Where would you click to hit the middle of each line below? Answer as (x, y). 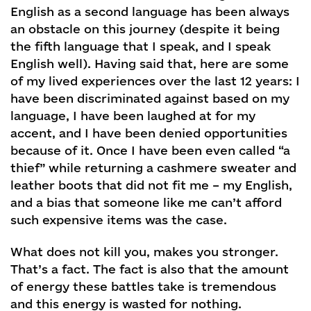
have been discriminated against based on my (150, 99)
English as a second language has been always (150, 12)
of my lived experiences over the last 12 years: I (155, 81)
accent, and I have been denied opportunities (149, 133)
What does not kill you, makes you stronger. (144, 252)
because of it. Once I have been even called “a (150, 151)
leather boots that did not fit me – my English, (151, 185)
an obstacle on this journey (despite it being (145, 29)
